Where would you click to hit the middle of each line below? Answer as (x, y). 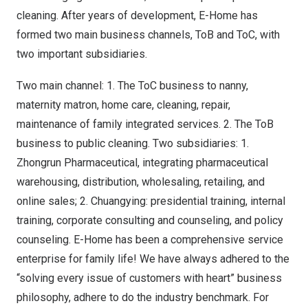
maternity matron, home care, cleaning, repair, (123, 105)
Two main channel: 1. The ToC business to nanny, (132, 86)
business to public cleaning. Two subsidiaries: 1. (133, 143)
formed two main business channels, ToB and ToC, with (148, 35)
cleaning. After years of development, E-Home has (137, 15)
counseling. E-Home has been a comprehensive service (150, 240)
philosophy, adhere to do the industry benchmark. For (143, 297)
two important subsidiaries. (82, 54)
